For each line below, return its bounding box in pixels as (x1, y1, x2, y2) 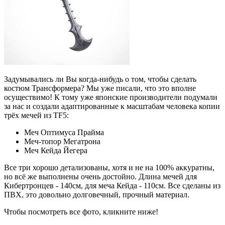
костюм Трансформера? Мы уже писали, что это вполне (4, 84, 196, 93)
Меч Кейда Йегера (24, 146, 87, 155)
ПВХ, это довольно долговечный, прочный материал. (4, 190, 189, 199)
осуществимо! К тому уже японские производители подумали (4, 93, 217, 102)
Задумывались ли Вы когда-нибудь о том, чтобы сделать (4, 75, 196, 84)
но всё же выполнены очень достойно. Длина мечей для (4, 172, 197, 181)
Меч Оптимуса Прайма (24, 128, 104, 137)
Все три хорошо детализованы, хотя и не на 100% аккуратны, (4, 163, 214, 172)
